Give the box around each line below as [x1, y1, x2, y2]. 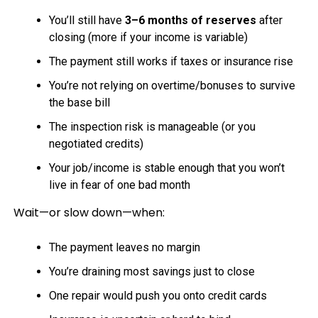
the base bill [48, 95, 110, 109]
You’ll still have [48, 13, 125, 27]
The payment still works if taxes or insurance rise [48, 54, 293, 68]
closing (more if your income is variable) [48, 30, 248, 44]
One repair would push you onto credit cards [48, 288, 267, 302]
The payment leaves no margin [48, 240, 200, 254]
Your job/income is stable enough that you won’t [48, 160, 285, 175]
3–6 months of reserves [124, 13, 256, 27]
